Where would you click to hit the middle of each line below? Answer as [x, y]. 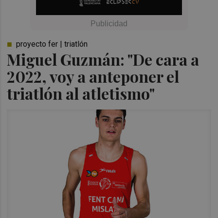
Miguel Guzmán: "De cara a [103, 59]
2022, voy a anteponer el [93, 76]
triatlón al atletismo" [81, 93]
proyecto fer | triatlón [52, 44]
